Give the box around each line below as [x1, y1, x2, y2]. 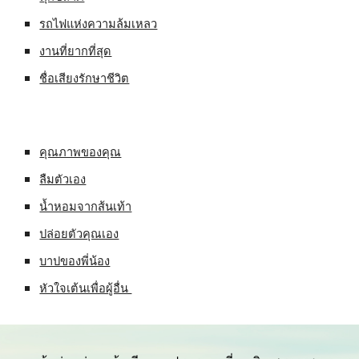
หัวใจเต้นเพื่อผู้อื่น [39, 280, 132, 296]
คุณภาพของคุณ [39, 143, 122, 159]
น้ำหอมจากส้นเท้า [39, 198, 132, 214]
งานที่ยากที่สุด [39, 42, 112, 58]
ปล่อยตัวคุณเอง [39, 225, 119, 241]
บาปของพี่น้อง [39, 252, 111, 268]
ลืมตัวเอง [39, 171, 87, 187]
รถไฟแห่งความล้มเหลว [39, 15, 158, 31]
